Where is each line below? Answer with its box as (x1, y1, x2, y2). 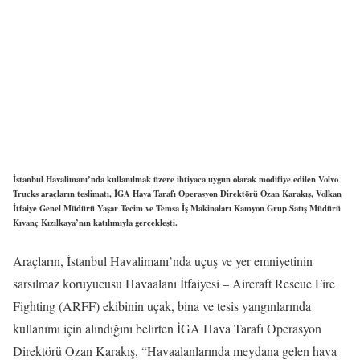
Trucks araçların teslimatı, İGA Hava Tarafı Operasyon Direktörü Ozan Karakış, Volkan (13, 186, 342, 200)
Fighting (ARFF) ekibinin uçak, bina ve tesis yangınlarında (13, 297, 311, 314)
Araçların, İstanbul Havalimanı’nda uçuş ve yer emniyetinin (13, 252, 313, 269)
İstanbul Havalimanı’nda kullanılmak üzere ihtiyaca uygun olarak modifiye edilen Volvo (13, 172, 338, 186)
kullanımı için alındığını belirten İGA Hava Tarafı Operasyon (13, 319, 321, 337)
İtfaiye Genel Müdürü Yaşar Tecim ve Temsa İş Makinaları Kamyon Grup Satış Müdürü (13, 201, 341, 215)
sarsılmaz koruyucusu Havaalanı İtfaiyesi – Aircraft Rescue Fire (13, 274, 335, 292)
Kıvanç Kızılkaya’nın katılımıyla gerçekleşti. (13, 215, 178, 229)
